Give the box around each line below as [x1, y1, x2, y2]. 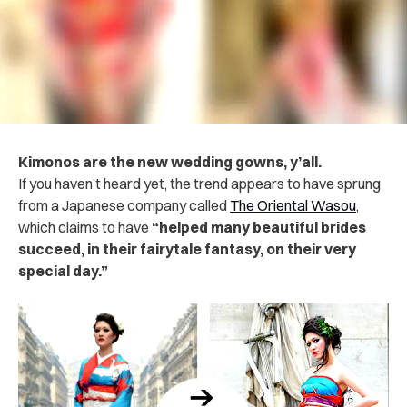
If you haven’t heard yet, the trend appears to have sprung [18, 174, 381, 193]
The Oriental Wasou [230, 195, 356, 214]
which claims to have [18, 217, 152, 236]
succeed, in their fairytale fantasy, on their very [18, 239, 356, 258]
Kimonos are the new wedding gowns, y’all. [18, 152, 322, 171]
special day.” [18, 261, 108, 280]
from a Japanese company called [18, 195, 230, 214]
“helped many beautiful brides [152, 217, 366, 236]
